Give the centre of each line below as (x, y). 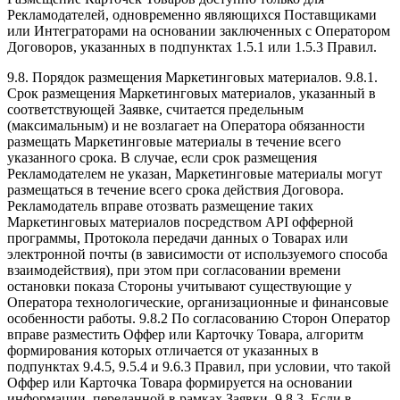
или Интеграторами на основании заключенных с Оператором (199, 31)
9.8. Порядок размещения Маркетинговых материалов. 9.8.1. (192, 78)
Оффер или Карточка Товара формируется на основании (180, 383)
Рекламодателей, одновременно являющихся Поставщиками (192, 15)
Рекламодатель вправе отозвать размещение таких (160, 206)
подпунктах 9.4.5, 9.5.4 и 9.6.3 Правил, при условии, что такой (199, 367)
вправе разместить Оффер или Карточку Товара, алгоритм (185, 335)
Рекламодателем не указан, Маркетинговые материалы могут (195, 174)
